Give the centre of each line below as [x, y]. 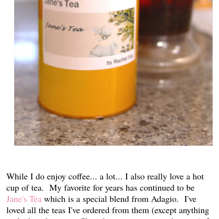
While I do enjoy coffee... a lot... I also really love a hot [105, 176]
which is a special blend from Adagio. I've [120, 198]
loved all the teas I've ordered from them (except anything [108, 209]
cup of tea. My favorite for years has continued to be [101, 187]
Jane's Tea [25, 198]
